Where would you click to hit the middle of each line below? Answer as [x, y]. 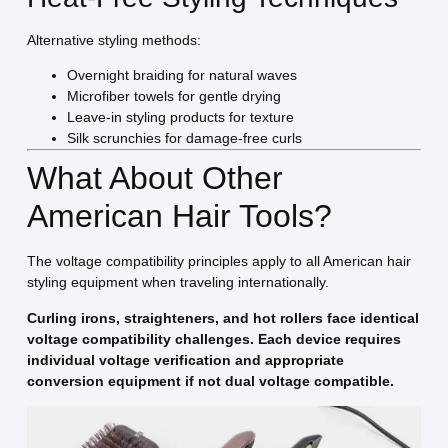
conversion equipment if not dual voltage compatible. [210, 380]
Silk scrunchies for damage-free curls [184, 138]
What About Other [154, 178]
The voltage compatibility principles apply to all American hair [218, 261]
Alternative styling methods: [113, 39]
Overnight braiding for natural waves [181, 75]
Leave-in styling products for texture [180, 117]
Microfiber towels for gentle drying [173, 96]
